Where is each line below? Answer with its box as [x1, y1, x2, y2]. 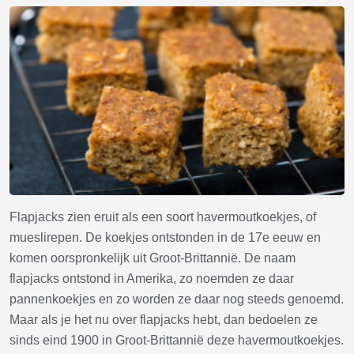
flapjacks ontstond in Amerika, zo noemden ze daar [9, 272, 294, 286]
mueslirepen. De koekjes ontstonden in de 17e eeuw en [9, 231, 321, 245]
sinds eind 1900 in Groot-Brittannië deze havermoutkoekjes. [9, 333, 344, 348]
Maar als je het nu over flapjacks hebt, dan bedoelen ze [9, 313, 318, 327]
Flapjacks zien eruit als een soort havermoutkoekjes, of [9, 210, 316, 224]
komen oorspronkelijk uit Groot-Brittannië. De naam [9, 251, 296, 265]
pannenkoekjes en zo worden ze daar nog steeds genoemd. [9, 292, 344, 307]
